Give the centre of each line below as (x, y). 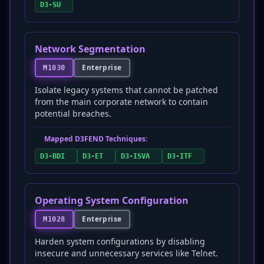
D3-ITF (180, 156)
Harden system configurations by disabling (120, 241)
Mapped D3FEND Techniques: (96, 139)
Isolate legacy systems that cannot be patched (126, 90)
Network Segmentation (90, 49)
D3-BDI (52, 156)
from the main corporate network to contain (121, 102)
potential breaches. (73, 113)
